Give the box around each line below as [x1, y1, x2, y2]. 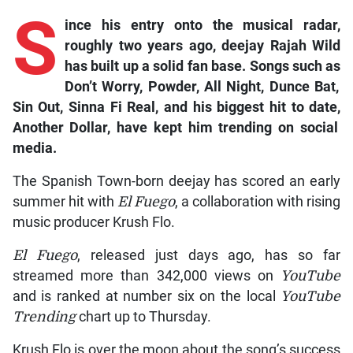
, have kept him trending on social [107, 120, 338, 136]
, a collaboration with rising [175, 194, 341, 210]
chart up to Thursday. [75, 309, 211, 325]
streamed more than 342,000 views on [12, 268, 281, 284]
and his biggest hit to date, [158, 99, 341, 116]
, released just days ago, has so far [76, 247, 341, 264]
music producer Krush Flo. [12, 214, 175, 231]
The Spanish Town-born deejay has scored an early [12, 173, 341, 190]
